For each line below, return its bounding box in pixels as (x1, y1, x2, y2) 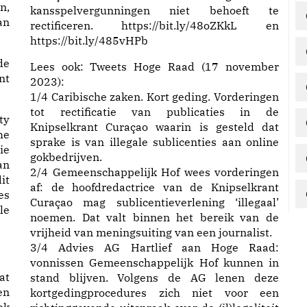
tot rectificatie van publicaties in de (30, 105, 279, 119)
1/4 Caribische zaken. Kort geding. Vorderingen (30, 90, 279, 103)
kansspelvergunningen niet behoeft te (30, 3, 279, 17)
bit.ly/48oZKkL (159, 19, 237, 32)
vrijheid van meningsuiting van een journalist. (30, 225, 272, 239)
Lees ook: (30, 60, 90, 73)
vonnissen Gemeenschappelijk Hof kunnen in (30, 256, 279, 269)
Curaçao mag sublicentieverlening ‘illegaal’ (30, 195, 279, 209)
